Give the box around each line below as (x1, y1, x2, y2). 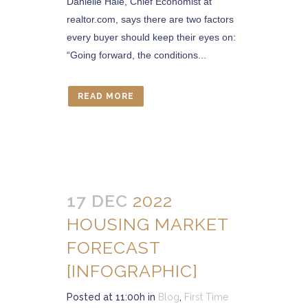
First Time (184, 291, 228, 302)
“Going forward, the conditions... (67, 49, 206, 60)
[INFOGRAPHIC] (67, 261, 198, 281)
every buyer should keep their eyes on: (67, 32, 236, 43)
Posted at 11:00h (67, 291, 145, 302)
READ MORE (78, 91, 134, 101)
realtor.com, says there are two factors (67, 14, 234, 25)
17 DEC (67, 190, 128, 211)
